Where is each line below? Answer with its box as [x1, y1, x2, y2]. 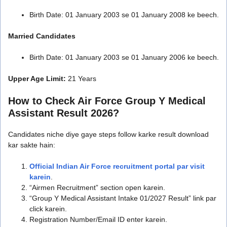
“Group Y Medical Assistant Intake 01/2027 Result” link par [29, 194, 216, 202]
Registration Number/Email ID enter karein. [29, 215, 167, 223]
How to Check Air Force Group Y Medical [8, 95, 206, 106]
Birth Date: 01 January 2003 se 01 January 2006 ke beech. [29, 53, 219, 61]
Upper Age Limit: [8, 74, 66, 83]
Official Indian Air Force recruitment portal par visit [29, 162, 205, 170]
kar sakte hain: [8, 140, 55, 149]
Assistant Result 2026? [8, 107, 119, 119]
